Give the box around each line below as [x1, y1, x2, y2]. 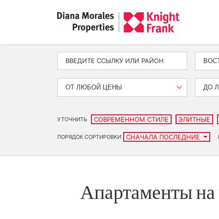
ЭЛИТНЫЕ [178, 115, 210, 123]
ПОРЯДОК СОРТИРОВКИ [57, 133, 121, 140]
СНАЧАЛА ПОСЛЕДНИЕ [126, 133, 202, 141]
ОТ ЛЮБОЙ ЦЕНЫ [66, 84, 122, 91]
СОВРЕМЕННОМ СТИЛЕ [94, 115, 169, 123]
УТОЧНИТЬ [57, 116, 87, 123]
